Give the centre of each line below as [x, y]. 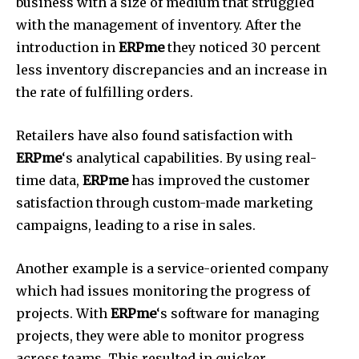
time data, [49, 181]
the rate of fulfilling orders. [105, 93]
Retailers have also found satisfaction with [154, 136]
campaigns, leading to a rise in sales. [136, 226]
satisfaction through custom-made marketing [164, 203]
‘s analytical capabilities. [142, 158]
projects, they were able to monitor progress [160, 336]
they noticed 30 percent [242, 48]
